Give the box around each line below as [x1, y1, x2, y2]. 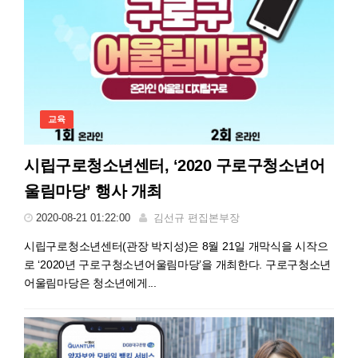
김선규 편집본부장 [153, 212, 240, 224]
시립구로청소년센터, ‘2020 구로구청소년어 [24, 157, 324, 174]
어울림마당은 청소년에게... [24, 276, 157, 289]
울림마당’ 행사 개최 [24, 182, 162, 200]
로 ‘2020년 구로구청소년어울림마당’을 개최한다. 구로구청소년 [24, 258, 332, 271]
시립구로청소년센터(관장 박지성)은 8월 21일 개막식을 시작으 [24, 240, 328, 253]
